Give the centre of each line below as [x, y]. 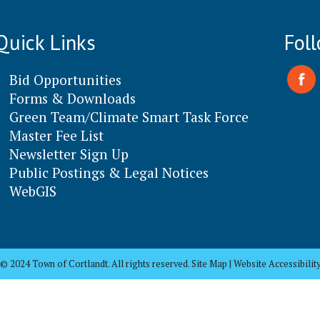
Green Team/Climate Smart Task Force [129, 116]
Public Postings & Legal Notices [109, 172]
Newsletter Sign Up [69, 154]
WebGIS [33, 191]
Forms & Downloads [72, 98]
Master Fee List [56, 135]
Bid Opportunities [65, 79]
